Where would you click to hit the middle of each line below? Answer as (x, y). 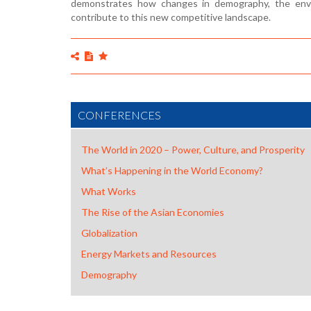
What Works (109, 191)
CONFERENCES (119, 115)
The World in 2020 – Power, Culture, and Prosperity (193, 149)
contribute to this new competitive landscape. (171, 17)
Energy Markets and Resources (149, 253)
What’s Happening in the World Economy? (172, 170)
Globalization (109, 233)
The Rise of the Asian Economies (153, 212)
